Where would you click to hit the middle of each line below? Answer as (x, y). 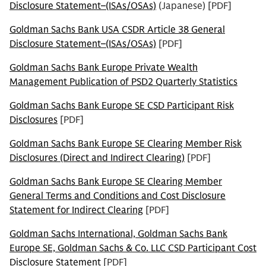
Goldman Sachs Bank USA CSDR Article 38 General (117, 30)
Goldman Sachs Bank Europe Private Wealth (104, 68)
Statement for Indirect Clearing (76, 210)
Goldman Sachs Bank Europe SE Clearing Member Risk (126, 144)
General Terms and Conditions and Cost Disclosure (118, 196)
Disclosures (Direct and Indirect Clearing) (97, 158)
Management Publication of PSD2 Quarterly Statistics (123, 82)
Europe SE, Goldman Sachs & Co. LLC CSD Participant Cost (133, 248)
